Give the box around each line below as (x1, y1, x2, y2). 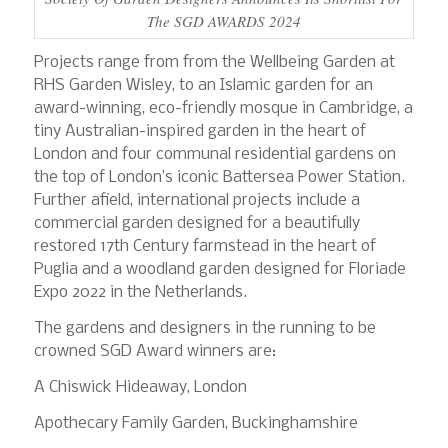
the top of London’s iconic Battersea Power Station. (33, 169, 409, 187)
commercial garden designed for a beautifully (33, 215, 360, 233)
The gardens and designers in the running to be (33, 320, 376, 338)
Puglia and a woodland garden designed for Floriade (33, 261, 406, 279)
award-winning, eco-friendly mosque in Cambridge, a (33, 100, 413, 118)
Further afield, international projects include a (33, 192, 360, 210)
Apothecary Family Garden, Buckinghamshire (33, 414, 358, 432)
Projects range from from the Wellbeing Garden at (33, 54, 395, 72)
